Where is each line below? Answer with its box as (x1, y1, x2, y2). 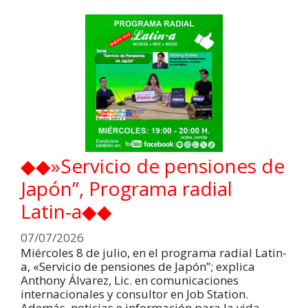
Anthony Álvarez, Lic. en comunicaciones (21, 272, 239, 288)
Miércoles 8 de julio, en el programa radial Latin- (21, 244, 287, 261)
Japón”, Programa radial (21, 175, 232, 202)
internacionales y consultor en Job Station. (21, 285, 248, 302)
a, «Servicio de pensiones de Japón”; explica (21, 258, 255, 274)
